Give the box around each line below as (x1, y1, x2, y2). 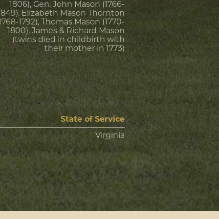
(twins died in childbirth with (12, 35, 125, 44)
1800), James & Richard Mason (7, 26, 125, 35)
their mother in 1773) (44, 44, 125, 53)
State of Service (61, 114, 125, 124)
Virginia (95, 131, 125, 140)
